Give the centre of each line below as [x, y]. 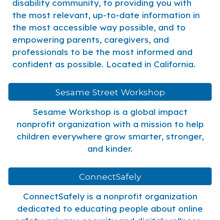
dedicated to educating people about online [110, 208]
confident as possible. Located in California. [104, 64]
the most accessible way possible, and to [99, 27]
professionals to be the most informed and [103, 52]
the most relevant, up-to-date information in [106, 15]
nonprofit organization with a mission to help [110, 124]
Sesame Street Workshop [110, 92]
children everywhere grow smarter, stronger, [110, 136]
